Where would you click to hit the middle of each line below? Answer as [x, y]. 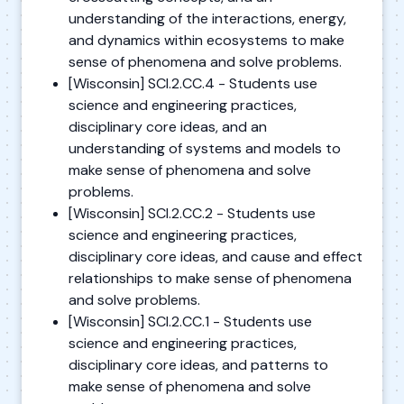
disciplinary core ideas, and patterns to [198, 364]
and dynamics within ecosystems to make [207, 40]
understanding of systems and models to [205, 148]
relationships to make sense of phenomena [210, 278]
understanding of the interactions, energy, [207, 18]
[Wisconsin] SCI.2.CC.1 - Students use [190, 321]
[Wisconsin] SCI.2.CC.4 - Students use [193, 83]
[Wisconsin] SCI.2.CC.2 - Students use [192, 213]
